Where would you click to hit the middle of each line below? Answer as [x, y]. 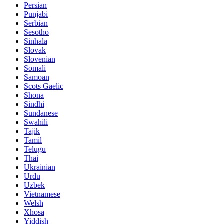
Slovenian [40, 59]
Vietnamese [42, 194]
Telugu [35, 149]
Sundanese [41, 113]
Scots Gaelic [44, 86]
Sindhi [34, 104]
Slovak [35, 50]
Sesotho [36, 32]
